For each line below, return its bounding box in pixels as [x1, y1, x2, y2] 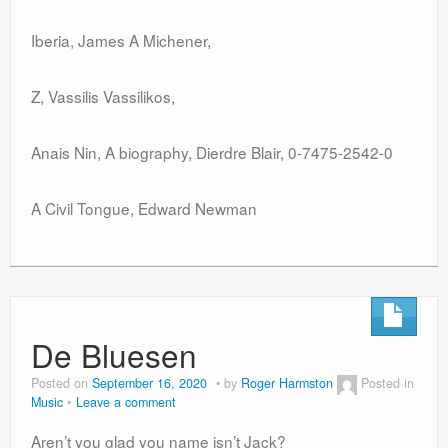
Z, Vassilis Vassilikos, [31, 85, 175, 108]
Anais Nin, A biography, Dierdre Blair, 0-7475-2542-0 [31, 141, 393, 164]
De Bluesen [31, 332, 197, 378]
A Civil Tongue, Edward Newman [31, 197, 257, 220]
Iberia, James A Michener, [31, 29, 215, 52]
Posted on [31, 374, 92, 393]
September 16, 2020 [92, 374, 207, 393]
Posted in [361, 374, 414, 393]
